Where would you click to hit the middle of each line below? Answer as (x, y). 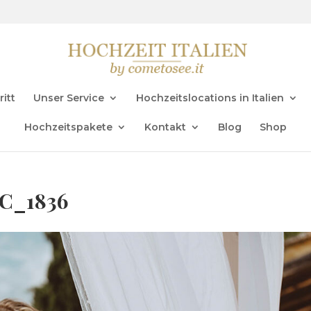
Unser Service (68, 98)
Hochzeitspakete (68, 127)
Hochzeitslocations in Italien (210, 98)
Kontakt (165, 127)
